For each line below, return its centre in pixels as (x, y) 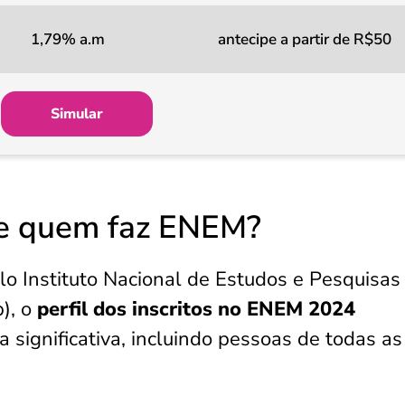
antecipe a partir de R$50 (305, 39)
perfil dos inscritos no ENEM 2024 (196, 309)
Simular (77, 114)
